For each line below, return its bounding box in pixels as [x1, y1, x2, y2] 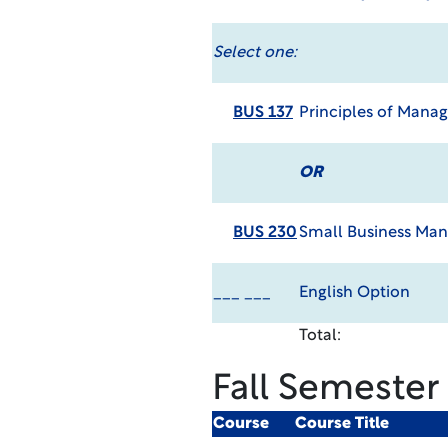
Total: [298, 328, 341, 344]
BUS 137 [232, 105, 293, 121]
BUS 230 [232, 225, 297, 241]
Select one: [212, 45, 297, 61]
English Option [298, 285, 410, 301]
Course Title [294, 416, 389, 432]
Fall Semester [211, 372, 440, 408]
